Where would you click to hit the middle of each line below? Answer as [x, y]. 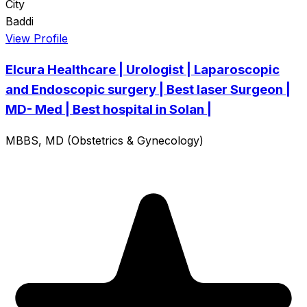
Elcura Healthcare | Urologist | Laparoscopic [143, 70]
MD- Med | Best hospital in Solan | [109, 110]
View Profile [37, 38]
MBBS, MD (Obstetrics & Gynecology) [105, 140]
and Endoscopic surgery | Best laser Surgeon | [148, 90]
